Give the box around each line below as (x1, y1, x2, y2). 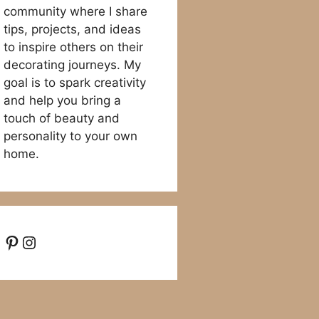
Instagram (20, 231, 102, 251)
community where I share (4, 4, 147, 19)
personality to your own (4, 128, 137, 143)
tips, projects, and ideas (4, 21, 141, 36)
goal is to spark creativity (4, 75, 146, 90)
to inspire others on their (4, 39, 143, 54)
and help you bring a (4, 93, 121, 108)
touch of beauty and (4, 110, 120, 125)
